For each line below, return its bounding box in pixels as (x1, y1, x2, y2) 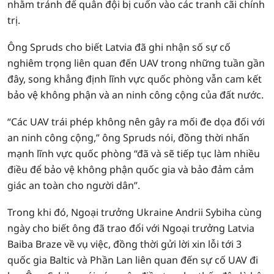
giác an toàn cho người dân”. (7, 179, 140, 192)
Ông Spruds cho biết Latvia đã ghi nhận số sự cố (7, 40, 231, 54)
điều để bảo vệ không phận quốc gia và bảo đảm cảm (7, 163, 254, 176)
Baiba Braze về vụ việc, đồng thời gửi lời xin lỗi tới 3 (7, 237, 242, 251)
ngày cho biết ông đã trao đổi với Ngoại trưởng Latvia (7, 221, 254, 235)
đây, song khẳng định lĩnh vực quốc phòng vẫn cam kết (7, 72, 262, 86)
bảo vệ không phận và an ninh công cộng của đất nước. (7, 88, 264, 102)
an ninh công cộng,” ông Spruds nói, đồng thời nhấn (7, 131, 250, 144)
